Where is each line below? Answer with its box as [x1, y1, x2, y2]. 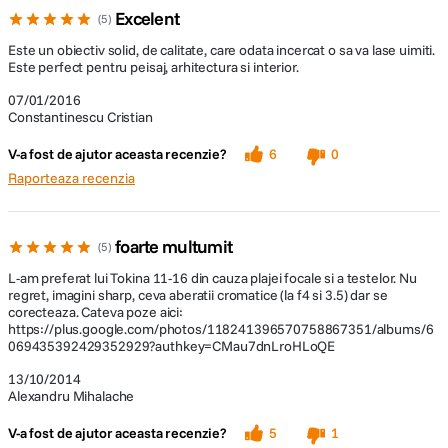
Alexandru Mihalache [8, 387, 135, 405]
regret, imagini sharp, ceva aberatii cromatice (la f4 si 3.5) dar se [8, 286, 388, 304]
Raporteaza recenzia [8, 169, 135, 187]
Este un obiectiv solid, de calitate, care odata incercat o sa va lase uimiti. [8, 41, 436, 59]
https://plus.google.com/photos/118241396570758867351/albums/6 [8, 320, 434, 338]
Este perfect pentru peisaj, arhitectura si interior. [8, 58, 299, 76]
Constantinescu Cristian [8, 108, 153, 126]
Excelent [115, 7, 180, 30]
